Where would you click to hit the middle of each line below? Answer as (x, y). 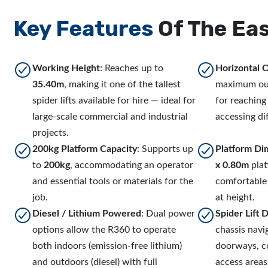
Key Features (83, 28)
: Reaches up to (132, 68)
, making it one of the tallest (122, 84)
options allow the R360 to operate (104, 230)
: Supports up (165, 149)
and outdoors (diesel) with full (95, 262)
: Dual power (168, 214)
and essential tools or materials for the (113, 181)
